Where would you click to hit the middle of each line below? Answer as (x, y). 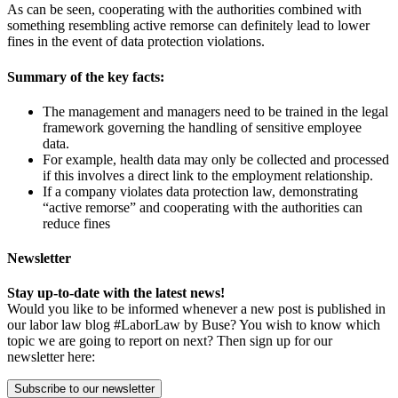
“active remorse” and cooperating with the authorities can (203, 207)
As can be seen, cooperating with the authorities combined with (184, 10)
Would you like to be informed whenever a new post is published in (196, 309)
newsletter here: (51, 357)
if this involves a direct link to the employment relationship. (208, 175)
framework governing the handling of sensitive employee (202, 127)
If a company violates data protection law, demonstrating (200, 191)
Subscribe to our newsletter (84, 389)
